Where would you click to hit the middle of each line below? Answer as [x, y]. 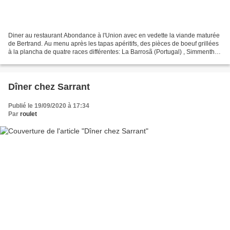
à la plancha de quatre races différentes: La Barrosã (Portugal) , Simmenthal [114, 52]
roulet [28, 114]
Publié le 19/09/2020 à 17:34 [49, 106]
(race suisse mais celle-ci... [46, 60]
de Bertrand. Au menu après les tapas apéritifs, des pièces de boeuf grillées [113, 43]
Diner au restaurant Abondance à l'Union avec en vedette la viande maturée [114, 35]
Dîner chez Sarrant [49, 87]
